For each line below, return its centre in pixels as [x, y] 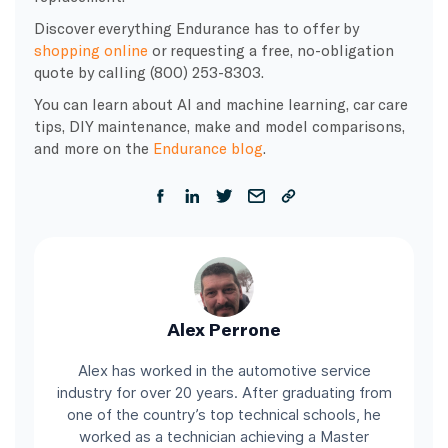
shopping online [90, 49]
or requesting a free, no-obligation [270, 49]
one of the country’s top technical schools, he [224, 415]
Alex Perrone [224, 329]
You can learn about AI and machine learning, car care [220, 103]
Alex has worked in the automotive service [224, 371]
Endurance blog [207, 147]
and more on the [93, 147]
